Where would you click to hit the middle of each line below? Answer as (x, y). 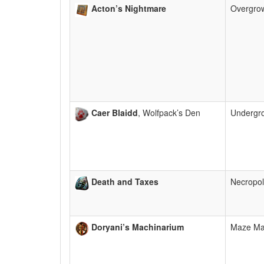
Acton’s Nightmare (129, 9)
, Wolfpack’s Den (169, 113)
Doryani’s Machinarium (138, 227)
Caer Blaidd (115, 113)
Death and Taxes (125, 182)
